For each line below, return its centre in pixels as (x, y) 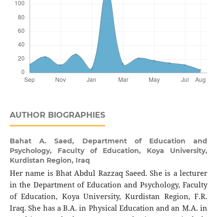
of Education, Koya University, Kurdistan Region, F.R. (108, 196)
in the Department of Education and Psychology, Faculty (108, 185)
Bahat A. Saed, (46, 141)
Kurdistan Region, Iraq (50, 160)
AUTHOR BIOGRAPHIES (57, 115)
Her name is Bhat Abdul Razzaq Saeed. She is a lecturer (108, 173)
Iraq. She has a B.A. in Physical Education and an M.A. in (108, 208)
